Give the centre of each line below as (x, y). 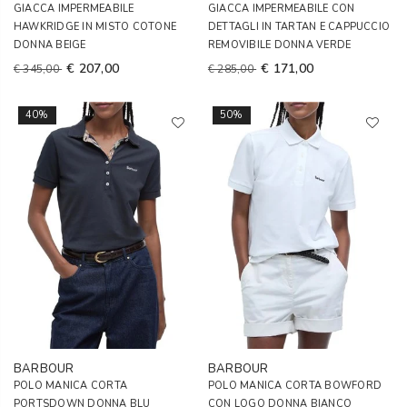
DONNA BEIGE (50, 45)
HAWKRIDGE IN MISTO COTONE (95, 27)
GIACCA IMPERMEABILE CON (282, 9)
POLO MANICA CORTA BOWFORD (295, 386)
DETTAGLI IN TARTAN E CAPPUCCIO (299, 27)
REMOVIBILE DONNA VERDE (280, 45)
